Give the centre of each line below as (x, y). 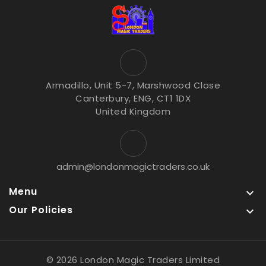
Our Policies (41, 210)
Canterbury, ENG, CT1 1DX (133, 98)
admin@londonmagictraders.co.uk (133, 166)
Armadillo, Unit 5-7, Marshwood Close (133, 85)
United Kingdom (133, 111)
